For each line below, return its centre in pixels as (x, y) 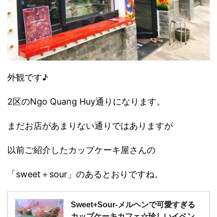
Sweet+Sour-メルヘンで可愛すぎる (133, 205)
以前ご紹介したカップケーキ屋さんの (81, 150)
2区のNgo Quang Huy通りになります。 (86, 102)
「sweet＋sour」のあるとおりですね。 (85, 174)
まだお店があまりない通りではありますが (90, 126)
